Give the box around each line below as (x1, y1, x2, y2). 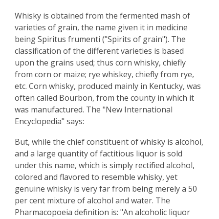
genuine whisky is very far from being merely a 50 (15, 183, 197, 194)
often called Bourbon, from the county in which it (15, 92, 194, 103)
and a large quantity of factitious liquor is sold (15, 148, 182, 159)
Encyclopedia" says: (15, 116, 84, 127)
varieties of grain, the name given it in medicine (15, 22, 188, 33)
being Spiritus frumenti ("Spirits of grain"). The (15, 34, 186, 44)
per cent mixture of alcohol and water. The (15, 195, 170, 206)
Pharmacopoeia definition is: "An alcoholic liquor (15, 207, 190, 218)
